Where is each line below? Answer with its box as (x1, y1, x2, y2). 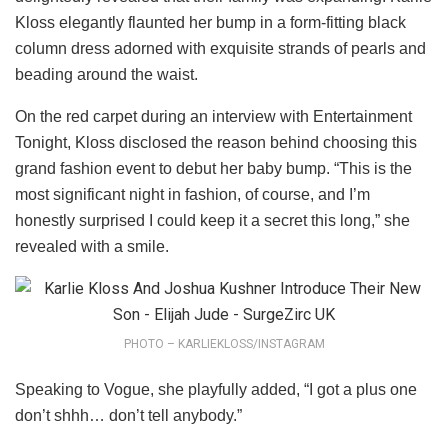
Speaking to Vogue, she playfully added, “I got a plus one (15, 380, 417, 398)
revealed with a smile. (15, 237, 169, 255)
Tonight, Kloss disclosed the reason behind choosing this (15, 133, 417, 151)
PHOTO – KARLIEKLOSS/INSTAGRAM (123, 336, 325, 351)
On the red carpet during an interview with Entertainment (15, 107, 412, 125)
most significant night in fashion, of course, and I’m (15, 185, 370, 203)
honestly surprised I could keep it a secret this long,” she (15, 211, 410, 229)
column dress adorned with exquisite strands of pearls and (15, 39, 426, 57)
